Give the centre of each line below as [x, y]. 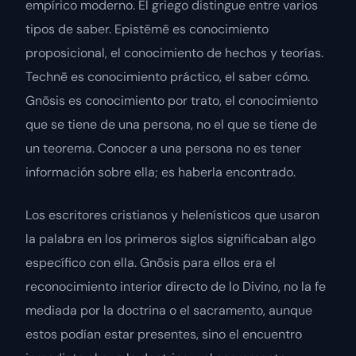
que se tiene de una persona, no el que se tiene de [171, 125]
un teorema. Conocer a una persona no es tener [163, 149]
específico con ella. [83, 263]
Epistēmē [142, 29]
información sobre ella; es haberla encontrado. [161, 172]
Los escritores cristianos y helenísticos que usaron [172, 215]
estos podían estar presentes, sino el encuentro [164, 335]
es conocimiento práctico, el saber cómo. [189, 77]
